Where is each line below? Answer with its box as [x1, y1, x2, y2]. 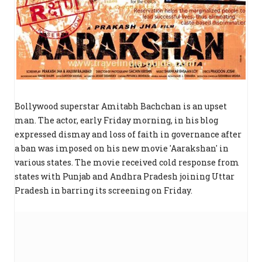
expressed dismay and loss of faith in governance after [15, 129, 242, 140]
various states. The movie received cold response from [15, 157, 239, 168]
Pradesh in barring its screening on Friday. [15, 185, 192, 196]
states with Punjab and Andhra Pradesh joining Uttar [15, 171, 235, 182]
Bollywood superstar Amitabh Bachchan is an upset [15, 101, 227, 112]
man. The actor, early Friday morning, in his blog [15, 115, 218, 126]
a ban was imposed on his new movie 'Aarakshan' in [15, 143, 229, 154]
